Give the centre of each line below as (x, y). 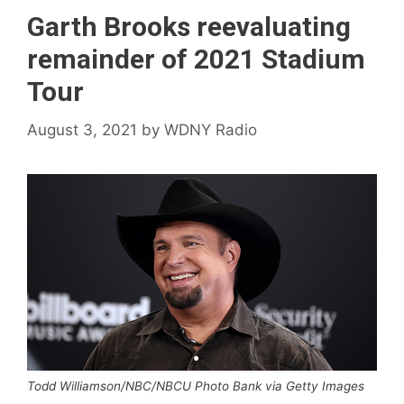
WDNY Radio (211, 129)
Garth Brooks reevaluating (189, 27)
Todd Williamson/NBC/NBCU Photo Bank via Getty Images (196, 386)
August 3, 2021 (82, 129)
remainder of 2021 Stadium (196, 59)
